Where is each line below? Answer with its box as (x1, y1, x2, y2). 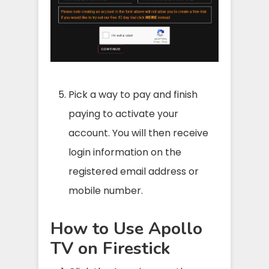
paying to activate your (68, 107, 178, 121)
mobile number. (68, 184, 143, 198)
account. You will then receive (68, 126, 208, 141)
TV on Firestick (50, 237, 170, 261)
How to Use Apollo (50, 217, 202, 241)
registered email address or (68, 165, 199, 179)
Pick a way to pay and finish (68, 88, 198, 102)
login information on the (68, 145, 181, 160)
